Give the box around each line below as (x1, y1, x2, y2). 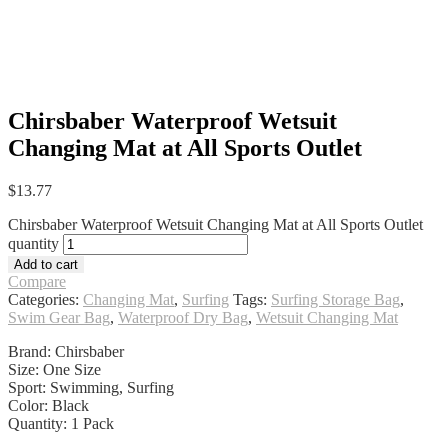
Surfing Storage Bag (271, 291, 400, 309)
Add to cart (14, 257, 78, 273)
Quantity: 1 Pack (8, 415, 114, 433)
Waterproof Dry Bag (118, 309, 248, 327)
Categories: (8, 291, 83, 309)
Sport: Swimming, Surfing (8, 379, 174, 397)
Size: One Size (8, 361, 101, 379)
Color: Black (8, 397, 89, 415)
